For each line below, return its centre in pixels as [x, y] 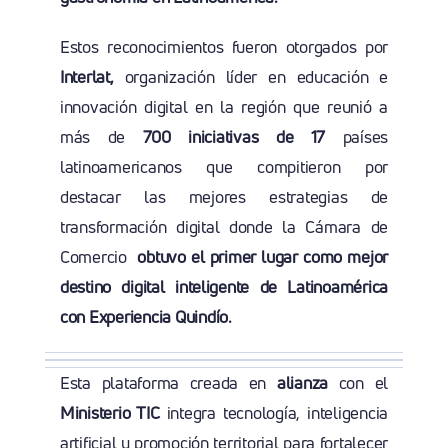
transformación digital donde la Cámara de [224, 227]
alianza [302, 383]
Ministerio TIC [109, 413]
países [357, 137]
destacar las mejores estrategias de [224, 197]
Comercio [96, 257]
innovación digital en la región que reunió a [224, 107]
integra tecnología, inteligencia [274, 413]
